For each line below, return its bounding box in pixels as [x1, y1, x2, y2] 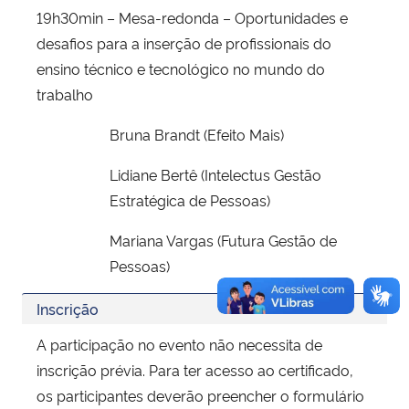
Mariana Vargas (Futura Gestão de [110, 229, 337, 250]
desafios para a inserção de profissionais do [37, 32, 331, 53]
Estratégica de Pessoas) [110, 189, 270, 210]
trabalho [37, 83, 93, 104]
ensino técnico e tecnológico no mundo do [37, 58, 325, 79]
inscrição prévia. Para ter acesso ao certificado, [37, 359, 353, 380]
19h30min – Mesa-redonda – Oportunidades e [37, 6, 348, 27]
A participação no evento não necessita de [37, 333, 322, 354]
